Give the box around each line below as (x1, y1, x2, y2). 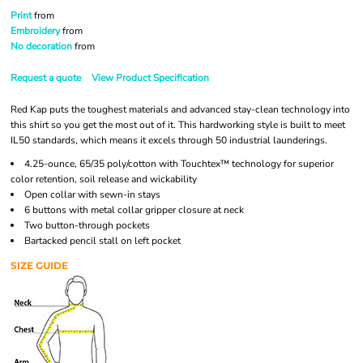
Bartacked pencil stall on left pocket (24, 234, 181, 247)
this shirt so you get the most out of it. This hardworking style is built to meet (11, 118, 345, 131)
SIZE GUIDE (11, 259, 68, 271)
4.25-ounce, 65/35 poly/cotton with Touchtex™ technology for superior (24, 157, 334, 170)
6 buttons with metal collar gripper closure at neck (24, 203, 244, 216)
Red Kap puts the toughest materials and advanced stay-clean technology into (11, 103, 350, 116)
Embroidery (11, 24, 60, 37)
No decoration (11, 40, 72, 53)
